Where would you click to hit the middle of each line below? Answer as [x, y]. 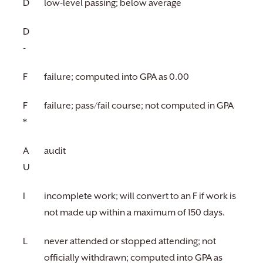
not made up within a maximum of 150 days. [134, 213]
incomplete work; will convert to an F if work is [140, 196]
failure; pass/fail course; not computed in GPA [139, 106]
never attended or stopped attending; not [130, 241]
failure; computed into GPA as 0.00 [117, 77]
